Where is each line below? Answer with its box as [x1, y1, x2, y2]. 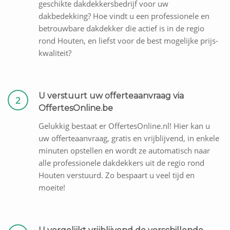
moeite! [39, 182, 65, 193]
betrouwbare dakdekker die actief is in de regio [39, 23, 204, 34]
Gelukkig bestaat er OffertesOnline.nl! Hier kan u [39, 121, 210, 131]
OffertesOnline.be [39, 103, 113, 113]
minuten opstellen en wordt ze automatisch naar [39, 145, 210, 156]
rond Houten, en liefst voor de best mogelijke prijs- [39, 35, 218, 46]
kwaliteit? [39, 48, 71, 59]
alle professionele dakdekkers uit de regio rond [39, 158, 204, 168]
